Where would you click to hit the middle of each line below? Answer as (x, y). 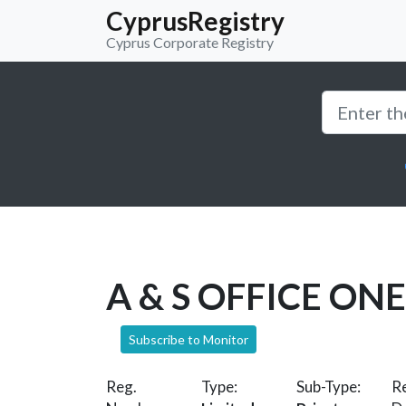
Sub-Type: (329, 386)
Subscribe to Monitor (188, 339)
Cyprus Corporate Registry (190, 42)
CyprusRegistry (195, 21)
